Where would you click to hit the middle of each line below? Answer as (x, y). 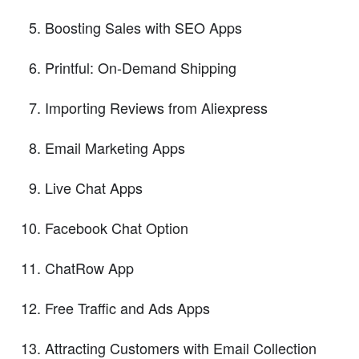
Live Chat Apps (94, 187)
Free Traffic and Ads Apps (127, 307)
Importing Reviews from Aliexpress (156, 107)
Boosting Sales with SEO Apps (143, 27)
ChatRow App (89, 267)
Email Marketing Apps (115, 147)
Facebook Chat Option (117, 227)
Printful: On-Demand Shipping (141, 67)
